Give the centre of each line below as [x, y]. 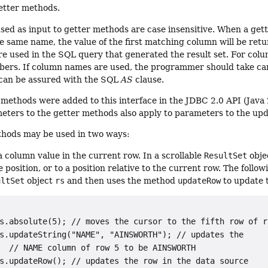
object [40, 180]
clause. [149, 79]
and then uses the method [121, 180]
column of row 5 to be [98, 247]
